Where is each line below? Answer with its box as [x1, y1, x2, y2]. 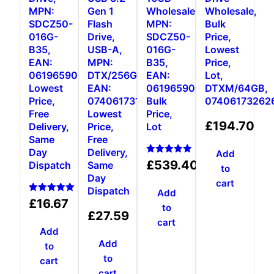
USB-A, [87, 43, 122, 56]
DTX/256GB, [87, 69, 147, 82]
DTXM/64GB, [205, 82, 268, 95]
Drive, [87, 31, 115, 43]
